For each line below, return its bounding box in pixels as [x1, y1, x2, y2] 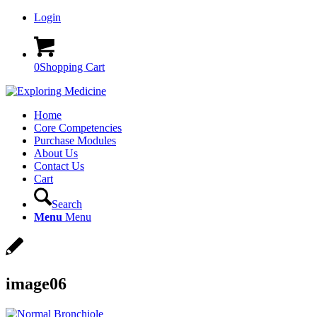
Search [52, 198, 82, 210]
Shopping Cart [40, 61, 105, 73]
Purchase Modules [34, 134, 116, 146]
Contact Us [34, 160, 84, 172]
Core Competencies [34, 122, 122, 134]
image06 [6, 274, 67, 293]
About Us [34, 147, 78, 159]
